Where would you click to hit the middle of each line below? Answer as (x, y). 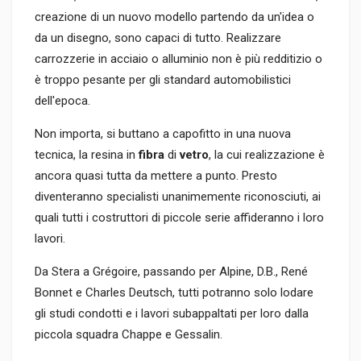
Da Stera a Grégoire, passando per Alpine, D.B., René (171, 272)
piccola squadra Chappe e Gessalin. (129, 335)
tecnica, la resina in (87, 155)
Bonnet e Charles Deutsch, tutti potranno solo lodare (174, 293)
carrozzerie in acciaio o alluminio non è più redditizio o (178, 59)
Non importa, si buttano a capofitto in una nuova (163, 134)
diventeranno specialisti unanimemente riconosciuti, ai (178, 197)
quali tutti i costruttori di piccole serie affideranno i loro (179, 218)
